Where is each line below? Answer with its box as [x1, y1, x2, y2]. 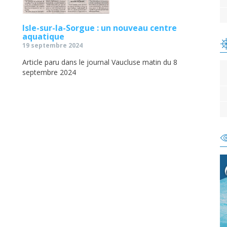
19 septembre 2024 [22, 41, 83, 50]
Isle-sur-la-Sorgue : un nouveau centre [22, 22, 177, 34]
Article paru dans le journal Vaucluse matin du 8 [22, 57, 177, 67]
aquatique [22, 31, 64, 43]
